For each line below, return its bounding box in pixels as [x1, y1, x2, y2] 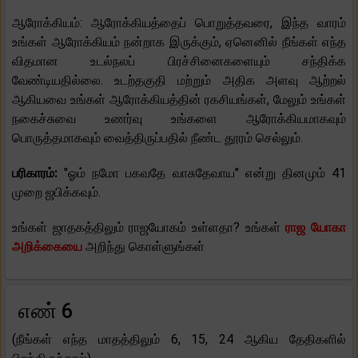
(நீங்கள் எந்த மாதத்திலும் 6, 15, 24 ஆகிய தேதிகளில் [12, 332, 346, 348]
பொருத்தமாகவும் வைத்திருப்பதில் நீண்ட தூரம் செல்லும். [12, 130, 303, 146]
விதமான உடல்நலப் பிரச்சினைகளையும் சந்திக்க [12, 54, 346, 70]
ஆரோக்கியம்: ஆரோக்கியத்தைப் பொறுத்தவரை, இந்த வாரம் [12, 15, 346, 31]
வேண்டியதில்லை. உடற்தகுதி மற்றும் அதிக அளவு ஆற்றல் [12, 73, 346, 89]
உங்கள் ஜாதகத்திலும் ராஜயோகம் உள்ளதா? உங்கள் [12, 220, 286, 236]
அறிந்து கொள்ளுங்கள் [82, 239, 205, 255]
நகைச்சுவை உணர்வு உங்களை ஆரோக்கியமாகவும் [12, 111, 346, 127]
